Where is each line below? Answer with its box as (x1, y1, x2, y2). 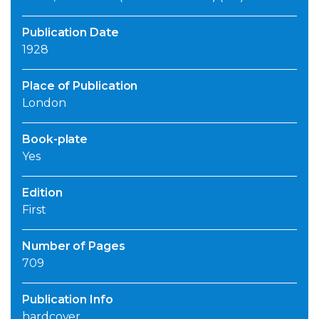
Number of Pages (22, 239, 125, 253)
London (22, 96, 66, 110)
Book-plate (22, 132, 88, 147)
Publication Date (22, 26, 119, 40)
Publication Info (22, 293, 113, 307)
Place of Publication (22, 79, 138, 93)
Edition (22, 186, 63, 200)
